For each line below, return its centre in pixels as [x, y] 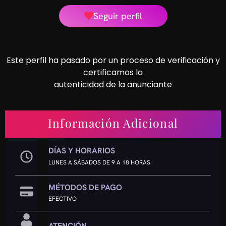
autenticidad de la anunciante [113, 84]
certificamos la [113, 72]
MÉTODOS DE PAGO [86, 187]
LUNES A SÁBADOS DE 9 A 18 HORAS [100, 162]
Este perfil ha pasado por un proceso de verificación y [113, 60]
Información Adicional [113, 123]
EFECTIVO [63, 199]
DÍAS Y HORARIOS [82, 150]
